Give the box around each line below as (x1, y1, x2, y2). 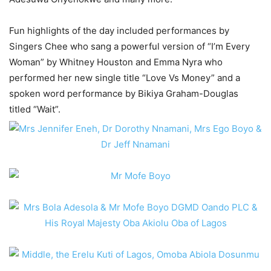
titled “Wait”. (9, 103, 60, 115)
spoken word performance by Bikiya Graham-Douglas (9, 88, 238, 99)
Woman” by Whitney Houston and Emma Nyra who (9, 56, 223, 68)
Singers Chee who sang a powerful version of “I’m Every (9, 41, 250, 52)
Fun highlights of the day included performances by (9, 25, 229, 36)
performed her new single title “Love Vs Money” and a (9, 72, 240, 83)
